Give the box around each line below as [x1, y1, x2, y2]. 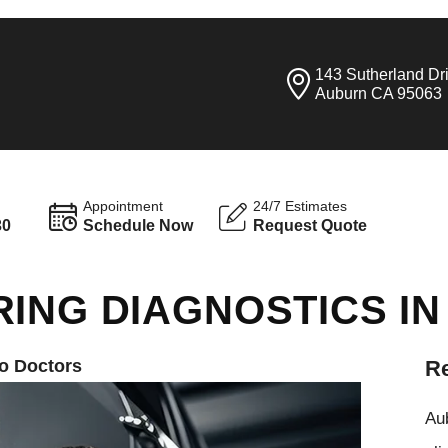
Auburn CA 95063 [315, 85, 443, 102]
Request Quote [253, 216, 368, 234]
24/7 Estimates [253, 198, 348, 214]
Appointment [83, 198, 164, 214]
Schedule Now [83, 216, 194, 234]
